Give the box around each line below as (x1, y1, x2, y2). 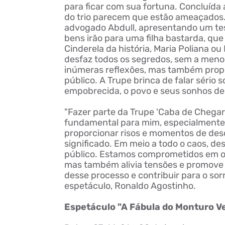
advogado (64, 22, 108, 33)
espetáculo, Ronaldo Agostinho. (64, 180, 196, 191)
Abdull (107, 22, 135, 33)
